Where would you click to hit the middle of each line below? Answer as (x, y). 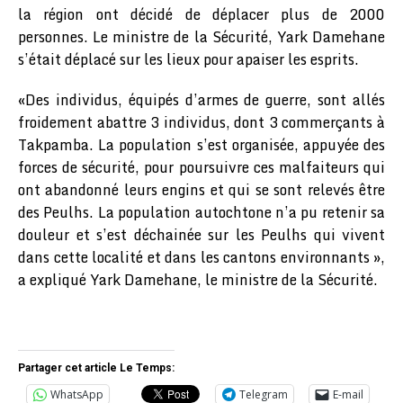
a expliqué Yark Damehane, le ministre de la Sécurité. (198, 279)
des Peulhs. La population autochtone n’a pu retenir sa (201, 212)
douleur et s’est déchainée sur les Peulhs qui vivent (201, 234)
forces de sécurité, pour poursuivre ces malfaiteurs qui (201, 167)
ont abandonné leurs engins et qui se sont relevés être (201, 189)
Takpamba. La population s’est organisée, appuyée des (201, 144)
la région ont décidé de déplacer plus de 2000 (201, 14)
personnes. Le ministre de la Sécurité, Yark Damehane (201, 36)
